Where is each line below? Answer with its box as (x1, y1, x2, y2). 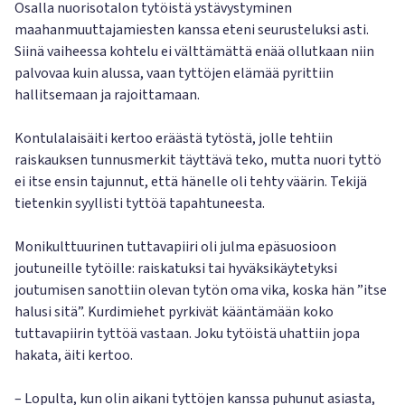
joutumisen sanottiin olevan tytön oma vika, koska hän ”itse (14, 280, 387, 300)
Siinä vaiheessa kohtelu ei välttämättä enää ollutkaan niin (14, 42, 374, 61)
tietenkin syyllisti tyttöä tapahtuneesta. (14, 193, 265, 213)
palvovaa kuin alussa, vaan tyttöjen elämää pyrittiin (14, 63, 334, 83)
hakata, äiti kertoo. (14, 345, 133, 365)
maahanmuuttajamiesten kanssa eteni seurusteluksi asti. (14, 20, 369, 40)
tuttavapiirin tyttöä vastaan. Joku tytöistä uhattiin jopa (14, 324, 360, 344)
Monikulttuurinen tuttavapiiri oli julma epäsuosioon (14, 237, 336, 257)
